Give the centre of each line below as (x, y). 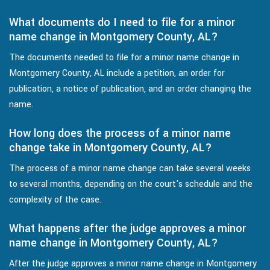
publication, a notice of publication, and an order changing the (130, 89)
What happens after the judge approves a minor (127, 229)
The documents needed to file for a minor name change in (124, 58)
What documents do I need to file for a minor (122, 23)
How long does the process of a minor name (120, 133)
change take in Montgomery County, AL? (111, 148)
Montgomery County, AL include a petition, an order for (117, 74)
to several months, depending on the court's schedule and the (131, 184)
